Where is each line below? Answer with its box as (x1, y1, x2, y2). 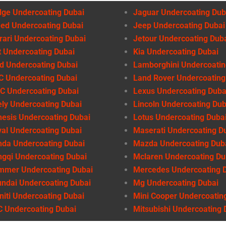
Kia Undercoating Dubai (133, 46, 218, 56)
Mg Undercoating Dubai (133, 178, 218, 188)
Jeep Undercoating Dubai (133, 20, 225, 30)
